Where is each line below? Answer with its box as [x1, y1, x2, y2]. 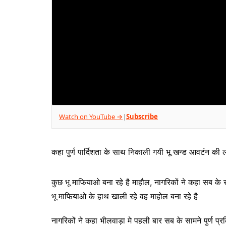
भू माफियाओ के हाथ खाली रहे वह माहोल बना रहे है [51, 191, 198, 201]
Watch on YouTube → [59, 111, 123, 121]
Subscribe [126, 111, 158, 121]
